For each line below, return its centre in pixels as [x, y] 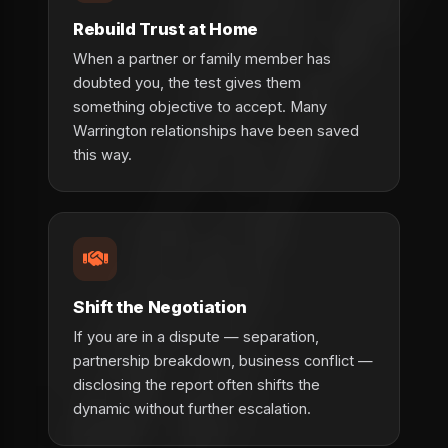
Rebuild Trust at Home [165, 28]
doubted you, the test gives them [187, 82]
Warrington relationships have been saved [216, 130]
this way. [102, 154]
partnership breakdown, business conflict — [223, 360]
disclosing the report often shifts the [196, 384]
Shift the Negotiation [160, 306]
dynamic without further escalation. [192, 408]
